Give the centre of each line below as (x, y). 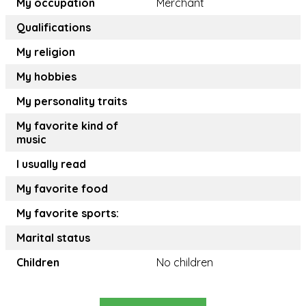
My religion (46, 52)
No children (185, 263)
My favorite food (62, 189)
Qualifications (54, 28)
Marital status (53, 238)
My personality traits (72, 101)
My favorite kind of (67, 126)
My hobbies (46, 77)
